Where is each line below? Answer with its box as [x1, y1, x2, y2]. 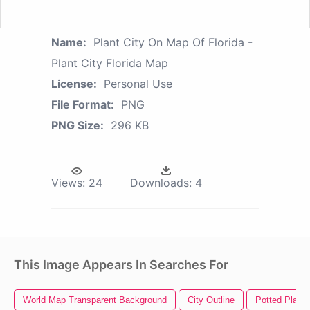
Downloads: [130, 176, 192, 190]
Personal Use [104, 77, 172, 91]
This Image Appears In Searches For [14, 257, 228, 273]
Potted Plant [255, 295, 305, 306]
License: [51, 77, 97, 91]
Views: [51, 176, 85, 190]
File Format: [51, 98, 114, 112]
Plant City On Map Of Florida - [93, 35, 253, 50]
